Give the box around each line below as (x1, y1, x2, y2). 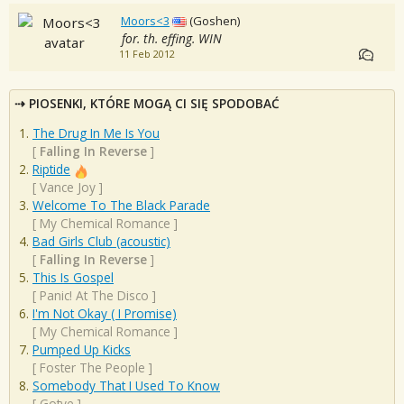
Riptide (32, 161, 70, 179)
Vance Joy (40, 179, 96, 197)
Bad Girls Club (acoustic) (32, 233, 170, 251)
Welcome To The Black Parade (32, 197, 210, 215)
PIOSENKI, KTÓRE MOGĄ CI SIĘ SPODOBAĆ (29, 94, 280, 112)
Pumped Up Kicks (32, 341, 131, 359)
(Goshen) (189, 12, 241, 29)
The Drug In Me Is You (32, 124, 160, 142)
